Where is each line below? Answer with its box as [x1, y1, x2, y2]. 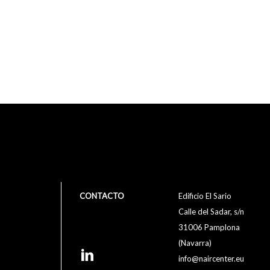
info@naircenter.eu [178, 254, 245, 264]
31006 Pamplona [178, 222, 240, 233]
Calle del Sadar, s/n [178, 207, 245, 217]
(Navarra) [178, 238, 212, 248]
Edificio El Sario [178, 191, 232, 201]
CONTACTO [80, 191, 125, 201]
